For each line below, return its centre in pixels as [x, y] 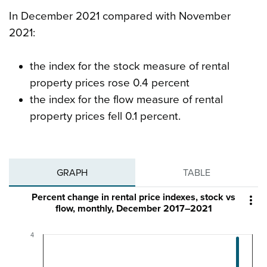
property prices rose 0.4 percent [109, 83]
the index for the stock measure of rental [129, 66]
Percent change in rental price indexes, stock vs [133, 198]
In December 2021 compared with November [120, 16]
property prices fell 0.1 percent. [105, 117]
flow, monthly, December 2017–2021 [133, 209]
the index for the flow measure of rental [126, 100]
